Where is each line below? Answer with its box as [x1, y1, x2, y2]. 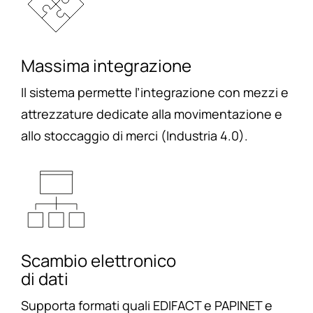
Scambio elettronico [20, 248, 176, 272]
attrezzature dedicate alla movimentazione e [20, 105, 282, 122]
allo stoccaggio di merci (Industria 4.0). [20, 126, 248, 144]
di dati [20, 266, 68, 290]
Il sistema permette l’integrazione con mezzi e [20, 83, 289, 101]
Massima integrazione [20, 53, 191, 77]
